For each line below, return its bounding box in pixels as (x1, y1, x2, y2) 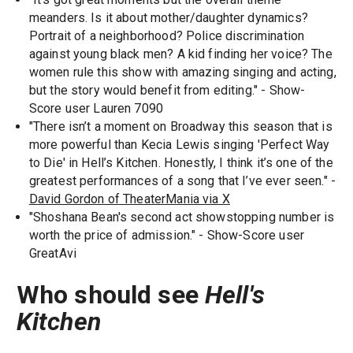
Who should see (16, 279, 206, 310)
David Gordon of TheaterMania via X (28, 191, 230, 206)
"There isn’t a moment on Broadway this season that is (28, 118, 333, 134)
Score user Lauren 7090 (28, 100, 164, 116)
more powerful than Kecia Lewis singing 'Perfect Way (28, 136, 330, 152)
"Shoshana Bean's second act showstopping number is (28, 209, 335, 225)
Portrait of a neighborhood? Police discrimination (28, 28, 305, 43)
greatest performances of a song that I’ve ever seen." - (28, 173, 336, 188)
